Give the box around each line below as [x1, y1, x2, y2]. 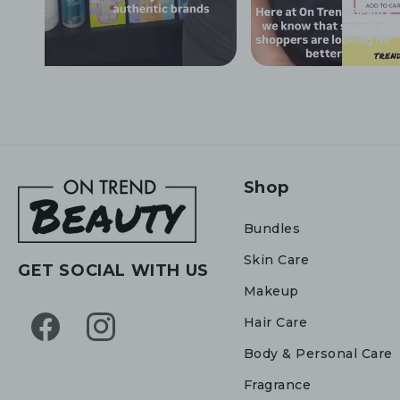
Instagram [82, 328, 152, 345]
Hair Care [243, 314, 308, 330]
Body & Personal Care [243, 346, 393, 362]
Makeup [243, 283, 299, 299]
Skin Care [243, 252, 310, 268]
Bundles [243, 221, 301, 237]
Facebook [27, 328, 94, 345]
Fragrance [243, 377, 312, 393]
